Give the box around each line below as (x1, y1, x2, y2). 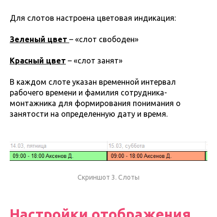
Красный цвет (10, 56, 66, 65)
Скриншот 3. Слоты (77, 173, 139, 181)
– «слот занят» (66, 56, 123, 65)
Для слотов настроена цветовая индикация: (10, 14, 176, 23)
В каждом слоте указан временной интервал (10, 77, 176, 87)
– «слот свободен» (69, 35, 139, 44)
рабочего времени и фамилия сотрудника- (10, 88, 167, 97)
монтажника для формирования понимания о (10, 99, 181, 108)
